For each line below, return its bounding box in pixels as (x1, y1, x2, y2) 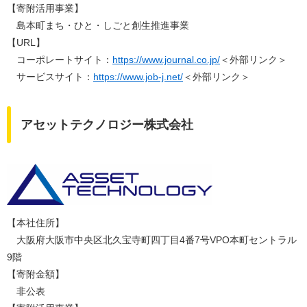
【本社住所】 (7, 217, 64, 229)
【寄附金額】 (7, 269, 64, 280)
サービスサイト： (7, 71, 93, 82)
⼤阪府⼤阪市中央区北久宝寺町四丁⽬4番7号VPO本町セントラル (7, 234, 297, 246)
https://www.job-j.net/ (93, 71, 183, 82)
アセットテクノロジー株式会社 (21, 118, 193, 132)
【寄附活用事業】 (7, 3, 84, 14)
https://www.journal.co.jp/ (112, 54, 220, 65)
